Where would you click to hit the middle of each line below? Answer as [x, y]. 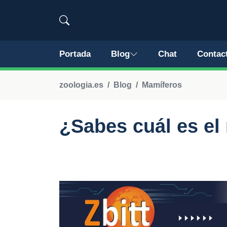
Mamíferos [162, 85]
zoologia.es [81, 85]
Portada [75, 54]
